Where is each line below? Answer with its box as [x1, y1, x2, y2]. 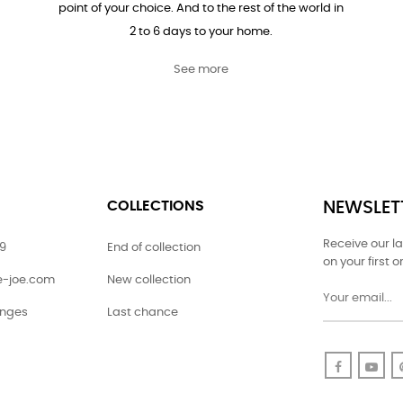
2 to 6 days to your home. [130, 25, 273, 38]
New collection [107, 273, 191, 286]
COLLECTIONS [107, 198, 204, 213]
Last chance [107, 306, 178, 318]
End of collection [107, 241, 201, 254]
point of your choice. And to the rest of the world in [58, 2, 345, 14]
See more [174, 63, 229, 76]
